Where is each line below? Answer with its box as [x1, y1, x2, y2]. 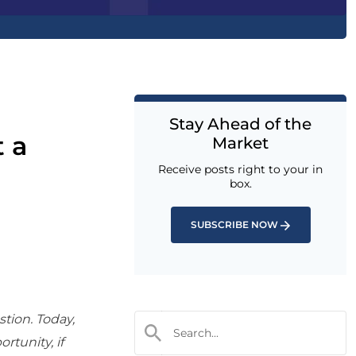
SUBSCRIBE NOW [191, 219, 278, 230]
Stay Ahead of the [169, 114, 311, 133]
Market [212, 133, 269, 153]
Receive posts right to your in [158, 162, 323, 176]
